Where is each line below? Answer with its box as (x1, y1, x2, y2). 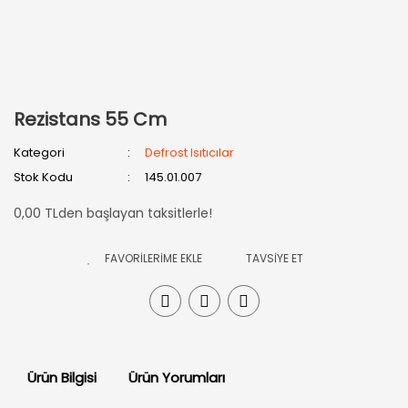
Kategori (14, 144, 65, 161)
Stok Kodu (14, 168, 73, 186)
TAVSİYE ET (245, 250, 303, 266)
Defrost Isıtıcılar (145, 144, 235, 161)
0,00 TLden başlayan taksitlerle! (14, 204, 212, 222)
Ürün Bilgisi (27, 367, 97, 387)
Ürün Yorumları (128, 367, 225, 387)
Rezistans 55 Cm (14, 107, 167, 132)
